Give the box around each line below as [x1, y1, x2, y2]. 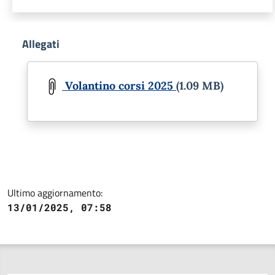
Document [21, 61, 70, 74]
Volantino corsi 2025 [62, 78, 176, 92]
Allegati [22, 35, 60, 52]
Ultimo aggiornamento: [7, 185, 103, 200]
